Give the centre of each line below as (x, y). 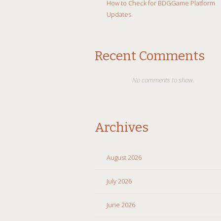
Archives (122, 127)
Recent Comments (150, 56)
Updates (119, 14)
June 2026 (121, 204)
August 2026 (124, 157)
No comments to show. (164, 80)
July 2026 (119, 181)
